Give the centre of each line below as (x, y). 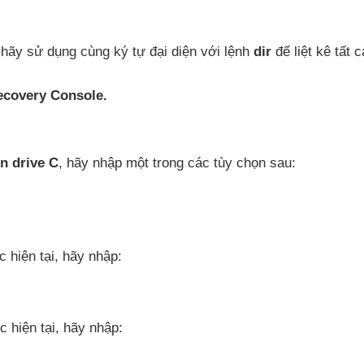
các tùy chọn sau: (242, 163)
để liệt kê (305, 52)
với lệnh (227, 52)
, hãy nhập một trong (123, 163)
